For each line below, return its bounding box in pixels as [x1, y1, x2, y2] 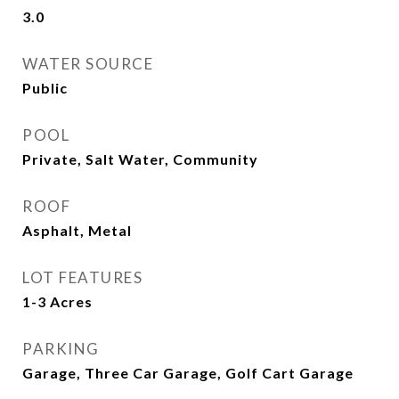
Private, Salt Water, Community [22, 151, 258, 168]
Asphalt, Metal [22, 222, 132, 240]
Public [22, 79, 68, 97]
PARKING [22, 339, 100, 359]
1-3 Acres [22, 293, 93, 311]
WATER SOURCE [22, 54, 153, 74]
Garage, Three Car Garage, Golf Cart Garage [22, 364, 354, 382]
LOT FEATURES [22, 268, 142, 288]
